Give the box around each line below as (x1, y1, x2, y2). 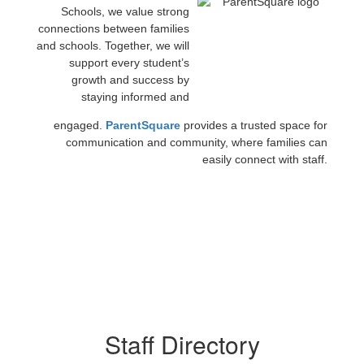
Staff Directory (104, 327, 260, 362)
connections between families (38, 22, 189, 35)
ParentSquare (106, 119, 180, 132)
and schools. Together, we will (37, 39, 189, 52)
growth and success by (71, 73, 189, 86)
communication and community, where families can (66, 136, 327, 149)
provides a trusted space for (180, 119, 327, 132)
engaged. (54, 119, 106, 132)
